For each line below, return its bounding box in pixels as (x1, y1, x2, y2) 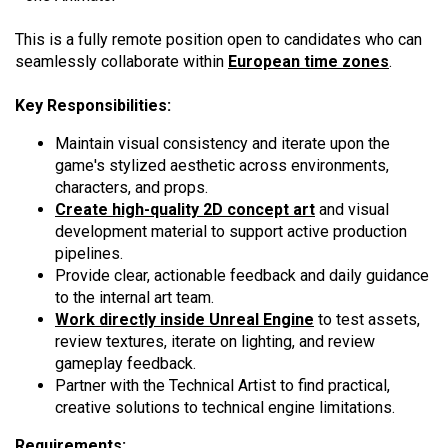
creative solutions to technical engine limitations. (55, 398, 395, 418)
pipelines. (55, 244, 123, 264)
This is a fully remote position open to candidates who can (15, 30, 422, 50)
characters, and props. (55, 178, 208, 198)
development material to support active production (55, 222, 407, 242)
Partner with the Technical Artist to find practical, (55, 376, 390, 396)
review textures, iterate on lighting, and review (55, 332, 375, 352)
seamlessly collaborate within (15, 52, 228, 72)
